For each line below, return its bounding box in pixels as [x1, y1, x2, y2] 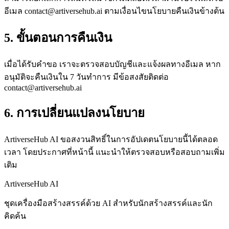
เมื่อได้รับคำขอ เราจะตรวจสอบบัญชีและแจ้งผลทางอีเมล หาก [4, 59, 221, 68]
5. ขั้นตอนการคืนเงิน [4, 31, 112, 44]
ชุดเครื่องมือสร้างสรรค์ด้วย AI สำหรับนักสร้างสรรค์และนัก [4, 198, 213, 208]
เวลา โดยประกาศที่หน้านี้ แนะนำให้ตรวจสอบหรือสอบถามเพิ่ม [4, 147, 225, 156]
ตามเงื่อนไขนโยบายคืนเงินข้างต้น [102, 6, 224, 15]
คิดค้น [4, 211, 26, 220]
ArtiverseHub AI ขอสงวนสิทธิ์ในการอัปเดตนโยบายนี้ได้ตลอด [4, 134, 218, 144]
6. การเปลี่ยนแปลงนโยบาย [4, 106, 145, 120]
